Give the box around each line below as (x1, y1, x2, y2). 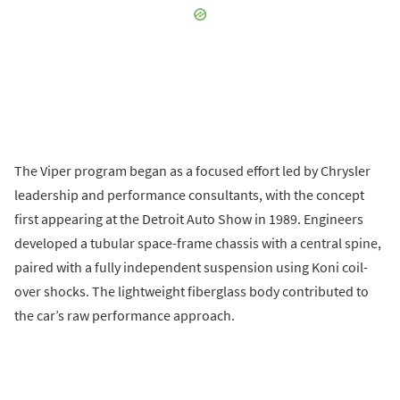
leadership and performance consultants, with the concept (14, 186, 364, 204)
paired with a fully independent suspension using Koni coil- (14, 258, 368, 277)
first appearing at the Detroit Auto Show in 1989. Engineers (14, 210, 363, 229)
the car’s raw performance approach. (14, 306, 235, 325)
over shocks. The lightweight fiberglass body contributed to (14, 282, 369, 301)
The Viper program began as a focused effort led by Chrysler (14, 162, 371, 180)
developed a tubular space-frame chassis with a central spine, (14, 234, 381, 253)
